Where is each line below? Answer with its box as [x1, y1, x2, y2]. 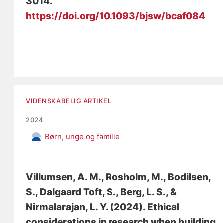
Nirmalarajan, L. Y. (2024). [26, 201, 148, 213]
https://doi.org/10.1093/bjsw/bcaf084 [26, 10, 206, 22]
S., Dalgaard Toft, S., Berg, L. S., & [26, 186, 177, 198]
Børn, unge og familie [45, 132, 120, 142]
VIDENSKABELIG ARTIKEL [26, 97, 111, 105]
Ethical [147, 201, 180, 213]
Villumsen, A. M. [26, 171, 102, 183]
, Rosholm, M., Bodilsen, [101, 171, 211, 183]
